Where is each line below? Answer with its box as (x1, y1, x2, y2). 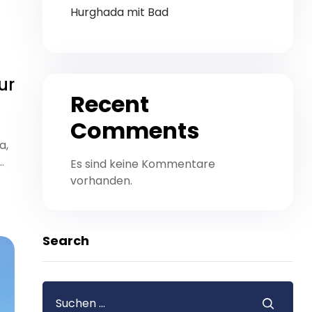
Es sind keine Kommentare (70, 155, 215, 172)
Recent (70, 88, 149, 120)
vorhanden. (70, 172, 132, 189)
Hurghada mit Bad (70, 3, 169, 20)
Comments (70, 114, 199, 146)
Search (42, 231, 89, 249)
